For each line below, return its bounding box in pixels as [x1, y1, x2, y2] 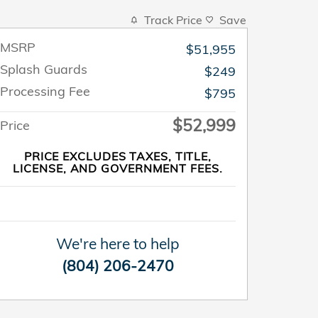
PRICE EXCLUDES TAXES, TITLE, [23, 149, 212, 163]
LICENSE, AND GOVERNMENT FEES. [13, 161, 223, 175]
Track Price [144, 13, 202, 27]
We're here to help [56, 234, 180, 253]
